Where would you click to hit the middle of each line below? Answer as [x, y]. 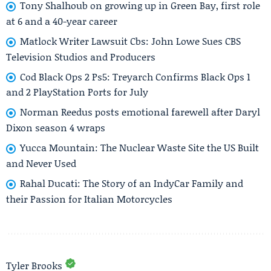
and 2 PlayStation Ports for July [77, 92]
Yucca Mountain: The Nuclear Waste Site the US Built [139, 148]
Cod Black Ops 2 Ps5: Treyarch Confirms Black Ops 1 [135, 76]
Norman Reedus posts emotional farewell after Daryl [140, 112]
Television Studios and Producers [81, 56]
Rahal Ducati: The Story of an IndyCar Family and [132, 183]
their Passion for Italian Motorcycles [89, 198]
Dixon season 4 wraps [56, 128]
